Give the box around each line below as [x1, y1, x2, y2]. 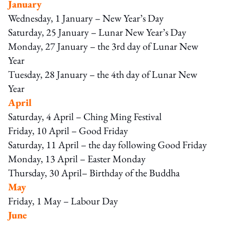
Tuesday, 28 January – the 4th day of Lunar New [8, 67, 197, 81]
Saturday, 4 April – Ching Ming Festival [8, 109, 162, 123]
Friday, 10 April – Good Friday [8, 124, 128, 137]
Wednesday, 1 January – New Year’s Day [8, 11, 164, 25]
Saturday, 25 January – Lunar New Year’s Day [8, 25, 186, 39]
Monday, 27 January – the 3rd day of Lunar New [8, 39, 198, 53]
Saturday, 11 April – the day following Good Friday [8, 138, 207, 151]
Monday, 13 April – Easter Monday [8, 152, 146, 165]
